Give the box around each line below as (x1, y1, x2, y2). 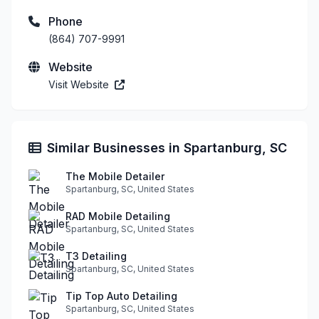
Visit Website (48, 78, 112, 90)
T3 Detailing (66, 249, 127, 262)
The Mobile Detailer (66, 169, 164, 182)
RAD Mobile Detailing (66, 209, 170, 222)
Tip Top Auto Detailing (66, 289, 177, 302)
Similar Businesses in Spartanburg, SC (47, 140, 287, 155)
